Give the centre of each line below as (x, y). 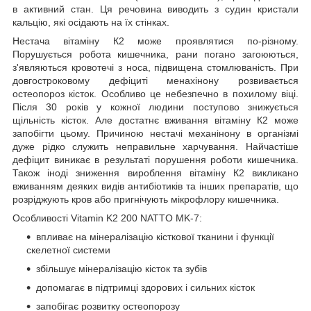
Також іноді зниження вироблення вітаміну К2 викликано (155, 173)
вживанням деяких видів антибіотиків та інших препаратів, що (155, 186)
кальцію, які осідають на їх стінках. (91, 22)
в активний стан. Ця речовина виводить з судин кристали (155, 9)
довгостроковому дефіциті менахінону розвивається (155, 80)
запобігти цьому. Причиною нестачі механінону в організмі (155, 133)
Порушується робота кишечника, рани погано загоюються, (155, 54)
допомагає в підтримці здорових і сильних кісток (145, 287)
